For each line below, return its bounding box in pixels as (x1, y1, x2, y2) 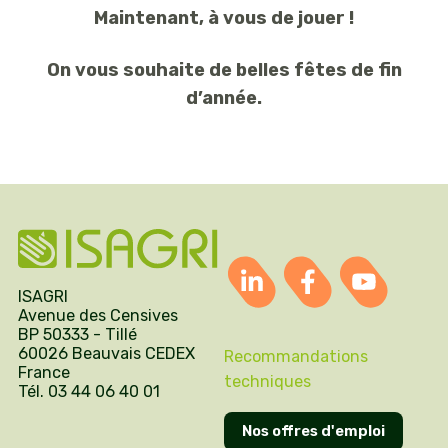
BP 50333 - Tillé (18, 325, 137, 345)
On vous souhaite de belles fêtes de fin (46, 59, 402, 82)
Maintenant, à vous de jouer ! (94, 7, 354, 30)
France (18, 363, 70, 383)
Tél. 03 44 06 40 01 (18, 382, 160, 402)
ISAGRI (18, 287, 68, 307)
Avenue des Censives (18, 306, 178, 326)
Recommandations (224, 347, 368, 367)
